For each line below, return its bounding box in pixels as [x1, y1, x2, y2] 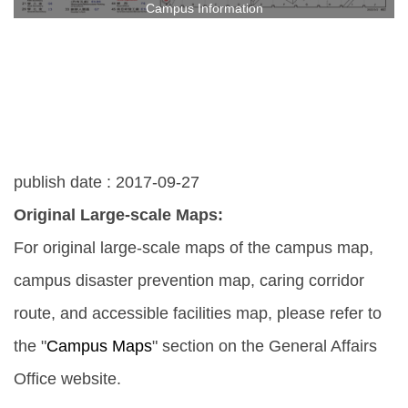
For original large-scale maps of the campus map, [14, 239, 373, 258]
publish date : [14, 173, 116, 192]
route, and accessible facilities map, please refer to [14, 304, 382, 323]
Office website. [14, 370, 121, 389]
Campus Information [145, 2, 263, 16]
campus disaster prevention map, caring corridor [14, 271, 364, 291]
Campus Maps [46, 337, 152, 356]
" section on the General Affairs [152, 337, 377, 356]
